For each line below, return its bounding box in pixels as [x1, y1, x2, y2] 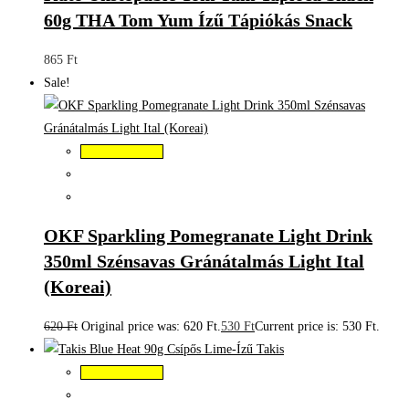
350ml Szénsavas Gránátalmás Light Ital [44, 251, 364, 272]
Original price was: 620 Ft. [81, 320, 221, 334]
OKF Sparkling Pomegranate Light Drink [44, 225, 372, 246]
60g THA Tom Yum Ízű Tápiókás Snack [44, 10, 352, 31]
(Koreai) [44, 277, 111, 298]
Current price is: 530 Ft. [255, 320, 380, 334]
